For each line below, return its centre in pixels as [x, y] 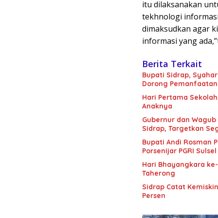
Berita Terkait [172, 64]
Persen [154, 196]
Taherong [159, 173]
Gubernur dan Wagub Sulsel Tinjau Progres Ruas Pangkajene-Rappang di [159, 120]
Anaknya [157, 106]
